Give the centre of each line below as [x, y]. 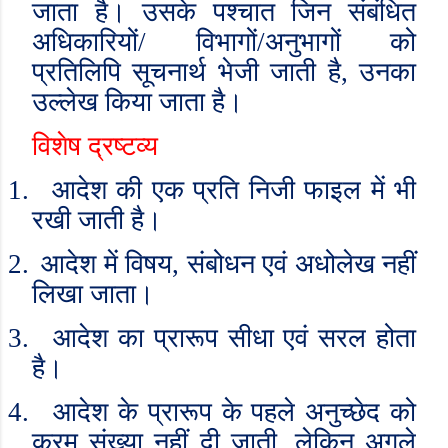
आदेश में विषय [107, 264]
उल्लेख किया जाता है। [137, 102]
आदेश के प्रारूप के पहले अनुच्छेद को [235, 412]
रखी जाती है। [97, 220]
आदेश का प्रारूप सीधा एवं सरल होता [235, 338]
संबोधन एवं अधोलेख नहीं [301, 264]
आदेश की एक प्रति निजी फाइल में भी [233, 190]
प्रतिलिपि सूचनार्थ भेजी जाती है [186, 72]
